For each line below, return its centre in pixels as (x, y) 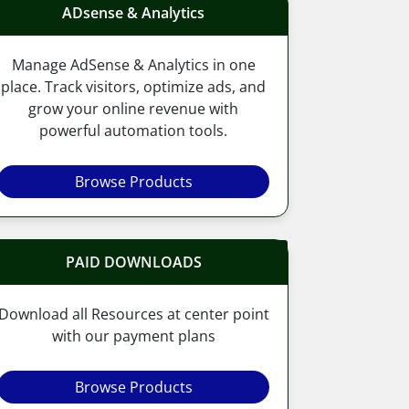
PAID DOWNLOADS (133, 262)
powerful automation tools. (133, 130)
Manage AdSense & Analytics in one (133, 64)
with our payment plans (133, 336)
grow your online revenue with (133, 108)
